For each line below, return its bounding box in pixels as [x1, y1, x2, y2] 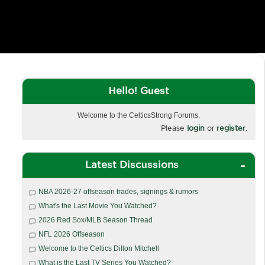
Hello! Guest [108, 84, 169, 96]
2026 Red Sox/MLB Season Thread [38, 215, 153, 224]
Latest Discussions [85, 158, 179, 170]
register [216, 123, 245, 132]
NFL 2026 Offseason [38, 230, 105, 238]
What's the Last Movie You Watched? [38, 201, 157, 210]
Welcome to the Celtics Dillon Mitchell [38, 244, 159, 253]
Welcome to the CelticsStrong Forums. [77, 111, 200, 119]
